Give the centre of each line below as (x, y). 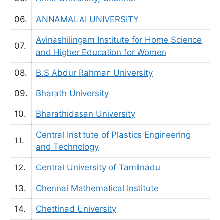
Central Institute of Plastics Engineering (113, 135)
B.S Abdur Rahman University (94, 73)
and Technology (67, 147)
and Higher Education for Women (101, 52)
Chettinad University (76, 209)
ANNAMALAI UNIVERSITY (87, 19)
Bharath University (72, 93)
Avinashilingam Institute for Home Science (119, 40)
